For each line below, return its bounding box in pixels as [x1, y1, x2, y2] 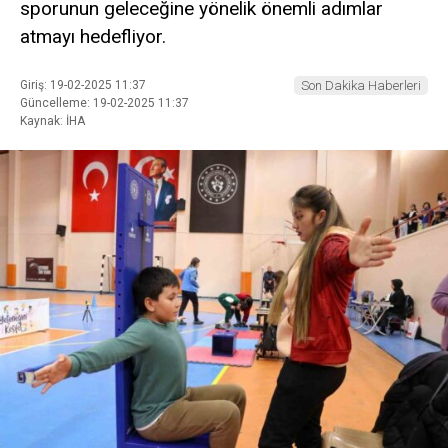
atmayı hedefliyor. [20, 25, 166, 48]
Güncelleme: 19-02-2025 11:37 [20, 95, 189, 110]
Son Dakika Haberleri [301, 77, 421, 93]
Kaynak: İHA [20, 113, 85, 128]
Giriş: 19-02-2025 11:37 [20, 77, 146, 92]
